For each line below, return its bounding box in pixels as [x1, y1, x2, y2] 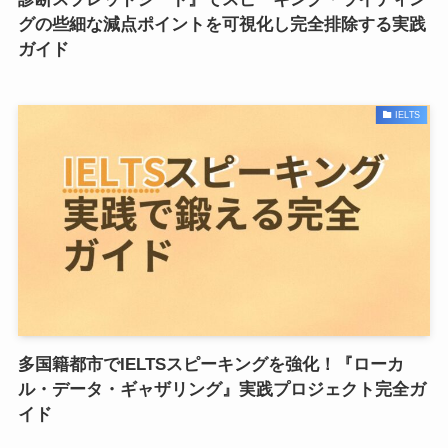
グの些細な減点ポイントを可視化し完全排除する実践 [17, 14, 426, 34]
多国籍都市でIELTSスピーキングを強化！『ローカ [17, 355, 404, 375]
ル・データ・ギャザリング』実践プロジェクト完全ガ [17, 380, 426, 400]
